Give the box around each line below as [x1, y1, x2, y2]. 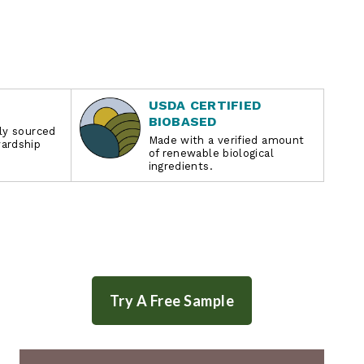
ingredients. [148, 159, 213, 172]
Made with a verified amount [148, 133, 305, 146]
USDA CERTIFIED [148, 97, 261, 113]
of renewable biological [148, 146, 274, 159]
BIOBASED [148, 113, 217, 129]
